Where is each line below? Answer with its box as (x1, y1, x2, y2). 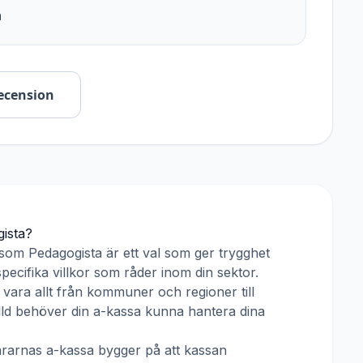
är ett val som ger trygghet (102, 245, 270, 261)
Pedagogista (28, 245, 102, 261)
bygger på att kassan (94, 342, 227, 358)
